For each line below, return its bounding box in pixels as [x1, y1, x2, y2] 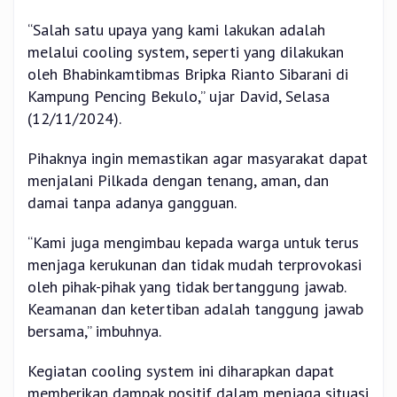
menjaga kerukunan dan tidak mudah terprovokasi [27, 254, 362, 276]
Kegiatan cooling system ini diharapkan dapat [27, 361, 334, 382]
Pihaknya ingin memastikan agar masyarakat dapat [27, 148, 368, 169]
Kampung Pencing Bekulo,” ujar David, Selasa [27, 86, 330, 107]
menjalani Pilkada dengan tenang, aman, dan [27, 170, 329, 191]
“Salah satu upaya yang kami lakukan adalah [27, 19, 325, 41]
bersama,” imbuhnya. [27, 321, 161, 342]
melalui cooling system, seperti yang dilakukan [27, 42, 344, 63]
